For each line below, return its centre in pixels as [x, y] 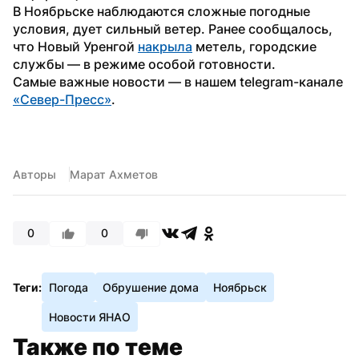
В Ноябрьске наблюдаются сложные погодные [161, 11]
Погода [69, 287]
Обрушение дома [151, 287]
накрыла [165, 46]
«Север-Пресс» [62, 99]
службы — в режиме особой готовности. [144, 64]
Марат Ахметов [114, 174]
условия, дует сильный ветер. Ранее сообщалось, [173, 28]
